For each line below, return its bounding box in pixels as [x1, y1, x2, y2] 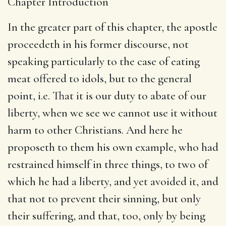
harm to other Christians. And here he [8, 123, 183, 137]
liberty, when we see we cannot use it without [8, 105, 217, 120]
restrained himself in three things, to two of [8, 157, 208, 172]
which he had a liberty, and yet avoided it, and [8, 174, 218, 189]
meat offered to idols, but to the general [8, 71, 192, 86]
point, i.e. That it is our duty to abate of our [8, 88, 206, 103]
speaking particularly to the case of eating [8, 54, 200, 69]
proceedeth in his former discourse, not [8, 37, 189, 51]
